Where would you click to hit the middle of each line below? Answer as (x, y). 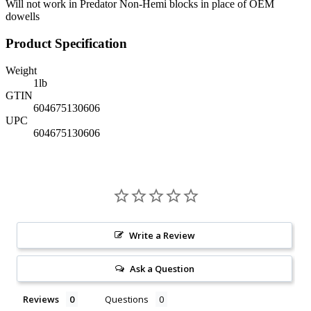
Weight (21, 70)
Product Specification (66, 43)
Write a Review (162, 235)
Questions (127, 299)
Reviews (41, 299)
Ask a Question (162, 268)
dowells (23, 17)
